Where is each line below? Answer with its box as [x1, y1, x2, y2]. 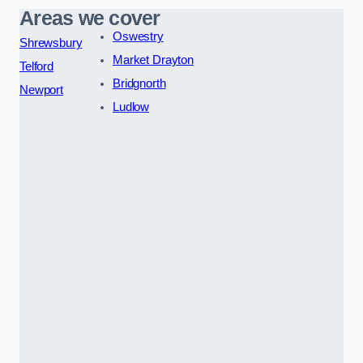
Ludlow [112, 100, 150, 113]
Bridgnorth [112, 76, 166, 90]
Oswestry [112, 29, 164, 43]
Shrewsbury [19, 36, 83, 49]
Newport [19, 83, 63, 96]
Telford [19, 59, 53, 73]
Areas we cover [19, 6, 160, 29]
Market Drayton [112, 53, 194, 66]
